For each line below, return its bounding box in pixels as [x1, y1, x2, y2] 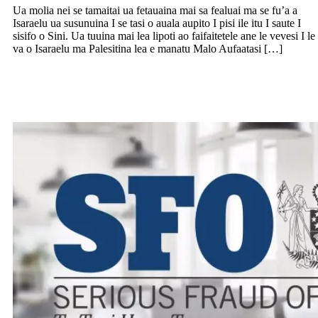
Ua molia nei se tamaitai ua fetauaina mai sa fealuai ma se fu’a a [13, 4, 297, 17]
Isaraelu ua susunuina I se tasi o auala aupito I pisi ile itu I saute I [13, 17, 301, 30]
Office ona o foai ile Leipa [13, 89, 202, 108]
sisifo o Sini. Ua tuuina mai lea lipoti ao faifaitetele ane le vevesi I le [13, 30, 315, 43]
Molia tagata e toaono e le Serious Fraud [13, 70, 308, 89]
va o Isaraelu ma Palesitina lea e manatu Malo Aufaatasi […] [13, 43, 283, 55]
